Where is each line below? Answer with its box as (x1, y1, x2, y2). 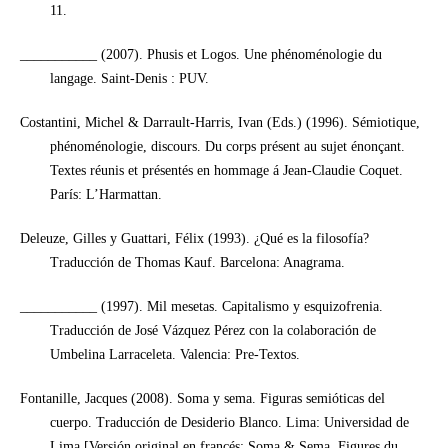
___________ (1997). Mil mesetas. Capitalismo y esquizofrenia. (19, 298, 383, 314)
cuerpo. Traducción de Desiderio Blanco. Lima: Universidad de (49, 415, 409, 430)
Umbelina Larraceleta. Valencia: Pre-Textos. (49, 346, 300, 362)
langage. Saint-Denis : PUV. (49, 70, 209, 86)
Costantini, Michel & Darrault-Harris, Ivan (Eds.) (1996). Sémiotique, (19, 114, 420, 130)
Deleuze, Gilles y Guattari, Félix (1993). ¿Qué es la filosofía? (19, 230, 369, 246)
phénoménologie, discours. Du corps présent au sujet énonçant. (49, 138, 405, 154)
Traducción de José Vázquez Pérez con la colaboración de (49, 322, 376, 338)
